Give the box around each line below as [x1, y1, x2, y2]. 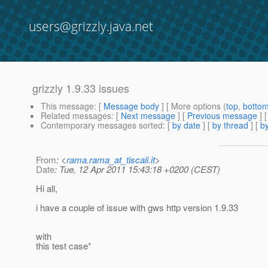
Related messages [41, 109, 111, 122]
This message [41, 100, 94, 112]
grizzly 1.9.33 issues [32, 80, 129, 96]
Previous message [187, 109, 257, 122]
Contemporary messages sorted [41, 119, 163, 132]
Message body [103, 100, 159, 112]
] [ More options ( [159, 100, 226, 112]
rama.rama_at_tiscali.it [66, 153, 155, 166]
